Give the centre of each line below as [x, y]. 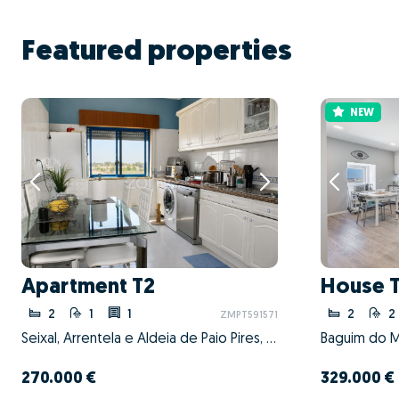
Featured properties [157, 52]
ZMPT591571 [249, 315]
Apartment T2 [88, 287]
